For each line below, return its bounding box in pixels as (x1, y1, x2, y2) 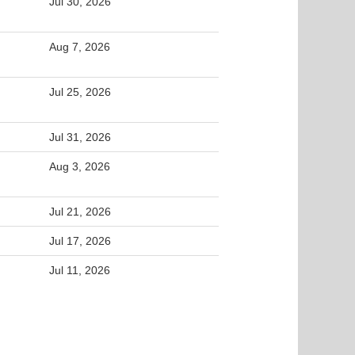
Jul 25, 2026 (49, 86, 111, 98)
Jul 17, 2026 (49, 235, 111, 247)
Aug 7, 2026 (49, 40, 110, 53)
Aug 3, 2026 (49, 160, 110, 173)
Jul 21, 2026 (49, 205, 111, 218)
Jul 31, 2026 (49, 131, 111, 143)
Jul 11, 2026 (49, 264, 110, 277)
